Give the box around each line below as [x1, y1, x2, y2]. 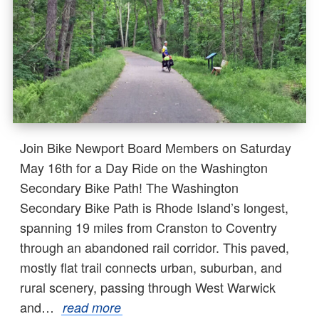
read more [63, 298, 121, 316]
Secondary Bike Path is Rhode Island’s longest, [20, 197, 288, 216]
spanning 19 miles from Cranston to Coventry [20, 217, 277, 236]
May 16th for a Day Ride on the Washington [20, 157, 268, 177]
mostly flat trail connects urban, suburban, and [20, 257, 282, 276]
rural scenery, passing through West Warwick [20, 277, 276, 296]
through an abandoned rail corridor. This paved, [20, 237, 289, 256]
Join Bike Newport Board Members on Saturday [20, 137, 291, 157]
